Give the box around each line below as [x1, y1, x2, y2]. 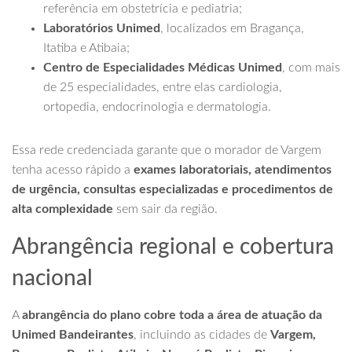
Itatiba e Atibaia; [43, 42, 130, 54]
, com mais [282, 61, 340, 74]
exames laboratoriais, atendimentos [134, 163, 332, 176]
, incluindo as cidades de [134, 328, 270, 341]
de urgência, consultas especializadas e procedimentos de [12, 183, 333, 196]
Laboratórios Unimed [43, 22, 160, 35]
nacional [12, 267, 93, 289]
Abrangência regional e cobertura [12, 236, 334, 258]
